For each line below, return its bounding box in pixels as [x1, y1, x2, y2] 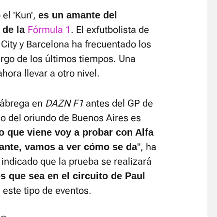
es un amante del [38, 10, 117, 20]
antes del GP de [83, 97, 153, 109]
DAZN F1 [45, 97, 83, 109]
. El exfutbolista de [71, 24, 149, 35]
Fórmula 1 [28, 24, 71, 35]
